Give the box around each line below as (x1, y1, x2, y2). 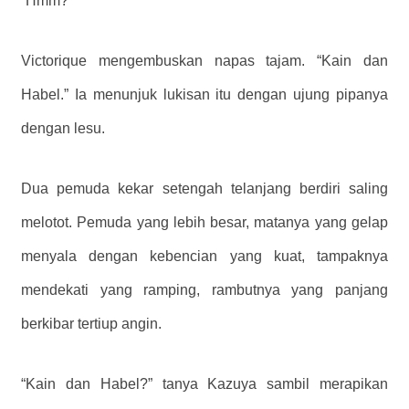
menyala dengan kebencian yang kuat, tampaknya (21, 247, 388, 264)
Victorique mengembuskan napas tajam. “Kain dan (21, 52, 388, 68)
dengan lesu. (21, 120, 105, 136)
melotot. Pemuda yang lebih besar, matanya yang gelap (21, 214, 388, 230)
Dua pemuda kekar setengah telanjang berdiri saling (21, 180, 388, 196)
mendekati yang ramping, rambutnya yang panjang (21, 281, 388, 298)
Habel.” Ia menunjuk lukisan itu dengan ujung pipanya (21, 86, 388, 102)
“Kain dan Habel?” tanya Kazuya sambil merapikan (21, 375, 388, 392)
